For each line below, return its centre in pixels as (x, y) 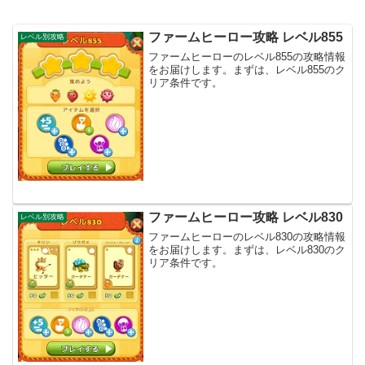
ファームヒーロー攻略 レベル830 (246, 217)
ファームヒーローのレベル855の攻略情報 (247, 57)
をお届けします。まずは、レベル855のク (247, 70)
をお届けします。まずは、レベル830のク (247, 249)
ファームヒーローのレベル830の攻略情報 (247, 236)
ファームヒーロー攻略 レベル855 (246, 37)
